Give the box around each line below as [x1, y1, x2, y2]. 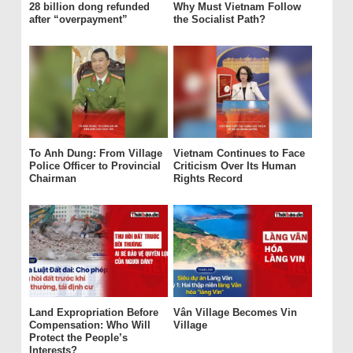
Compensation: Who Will [28, 319, 150, 332]
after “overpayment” [28, 13, 128, 26]
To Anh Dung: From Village [28, 147, 162, 160]
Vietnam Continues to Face [173, 147, 305, 160]
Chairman [28, 173, 76, 185]
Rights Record [173, 173, 243, 185]
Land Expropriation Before [28, 307, 158, 319]
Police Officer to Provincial [28, 160, 161, 173]
